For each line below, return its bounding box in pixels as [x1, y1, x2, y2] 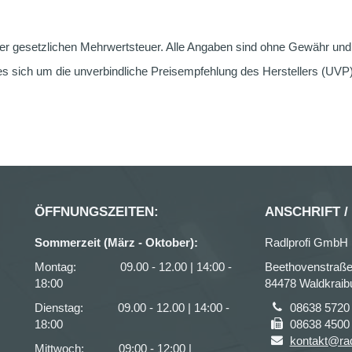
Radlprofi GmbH [264, 236, 348, 249]
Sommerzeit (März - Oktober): [35, 236, 198, 249]
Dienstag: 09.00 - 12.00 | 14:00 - [35, 301, 229, 314]
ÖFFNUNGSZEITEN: [35, 204, 159, 219]
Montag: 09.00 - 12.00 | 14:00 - [35, 260, 232, 273]
